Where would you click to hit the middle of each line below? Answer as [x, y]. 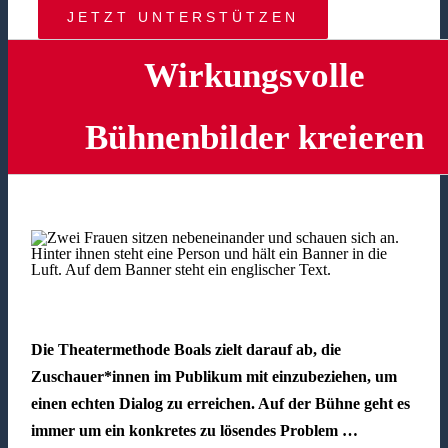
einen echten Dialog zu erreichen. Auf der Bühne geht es [220, 404]
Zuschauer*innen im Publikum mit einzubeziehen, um [213, 377]
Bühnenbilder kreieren [254, 138]
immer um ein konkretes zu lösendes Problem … [194, 431]
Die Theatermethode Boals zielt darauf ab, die [185, 350]
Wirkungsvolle [254, 76]
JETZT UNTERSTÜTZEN [183, 17]
